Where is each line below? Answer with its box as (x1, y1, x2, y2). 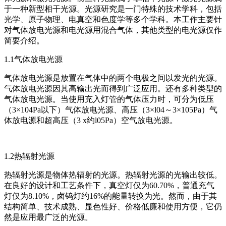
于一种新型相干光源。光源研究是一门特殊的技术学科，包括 (4, 5, 222, 14)
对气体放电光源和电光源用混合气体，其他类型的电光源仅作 (4, 26, 222, 35)
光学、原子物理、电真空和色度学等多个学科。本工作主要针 (4, 15, 222, 24)
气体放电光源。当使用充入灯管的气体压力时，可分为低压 (4, 95, 214, 104)
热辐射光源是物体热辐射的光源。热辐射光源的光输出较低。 (4, 171, 222, 180)
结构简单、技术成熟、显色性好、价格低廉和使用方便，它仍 (4, 202, 222, 211)
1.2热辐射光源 (4, 152, 54, 161)
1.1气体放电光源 (4, 55, 63, 64)
